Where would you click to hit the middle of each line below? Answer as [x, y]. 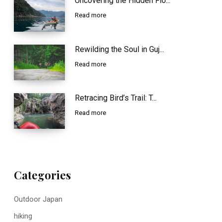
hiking [23, 216]
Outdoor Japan [38, 199]
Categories [42, 175]
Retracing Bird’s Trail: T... [116, 98]
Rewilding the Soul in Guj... [120, 49]
